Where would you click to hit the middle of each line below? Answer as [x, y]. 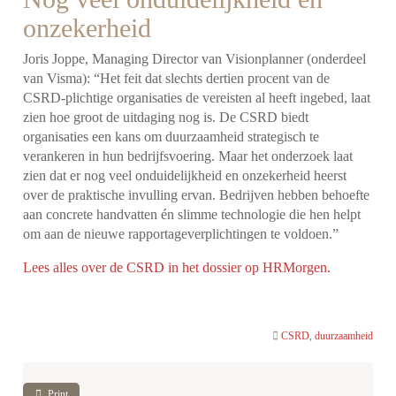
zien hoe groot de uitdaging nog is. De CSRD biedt [166, 118]
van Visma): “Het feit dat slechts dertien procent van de [177, 79]
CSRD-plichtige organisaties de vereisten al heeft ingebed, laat [197, 98]
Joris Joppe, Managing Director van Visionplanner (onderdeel [195, 59]
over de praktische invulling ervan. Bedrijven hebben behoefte [197, 195]
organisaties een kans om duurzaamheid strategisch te [171, 137]
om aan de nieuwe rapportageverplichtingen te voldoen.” [181, 234]
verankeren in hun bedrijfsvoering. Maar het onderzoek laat [188, 156]
